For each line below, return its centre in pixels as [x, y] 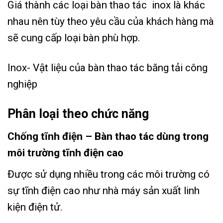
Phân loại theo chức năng [78, 114]
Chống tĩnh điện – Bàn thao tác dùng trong [108, 136]
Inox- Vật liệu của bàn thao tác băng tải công [108, 68]
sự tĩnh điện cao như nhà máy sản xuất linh [104, 191]
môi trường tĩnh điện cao [65, 153]
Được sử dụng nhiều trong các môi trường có [109, 174]
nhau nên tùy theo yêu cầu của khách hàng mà [111, 22]
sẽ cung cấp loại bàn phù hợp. [75, 38]
